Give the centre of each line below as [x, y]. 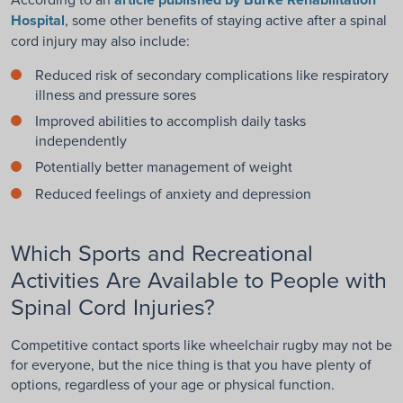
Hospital [38, 20]
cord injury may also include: [100, 40]
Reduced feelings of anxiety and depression [173, 193]
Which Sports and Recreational [162, 252]
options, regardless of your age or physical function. [173, 384]
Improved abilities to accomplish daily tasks [170, 121]
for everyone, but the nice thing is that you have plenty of [191, 364]
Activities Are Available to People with [199, 279]
